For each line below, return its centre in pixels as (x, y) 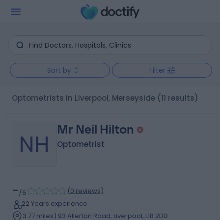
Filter (157, 70)
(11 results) (178, 98)
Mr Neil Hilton (95, 129)
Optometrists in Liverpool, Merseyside (86, 98)
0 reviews (85, 191)
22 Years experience (54, 204)
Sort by (59, 70)
